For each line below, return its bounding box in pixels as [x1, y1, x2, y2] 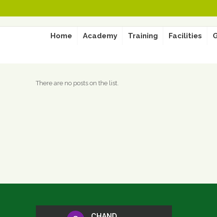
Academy [82, 31, 117, 40]
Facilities [168, 31, 202, 40]
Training [127, 31, 158, 40]
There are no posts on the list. [36, 79, 119, 87]
